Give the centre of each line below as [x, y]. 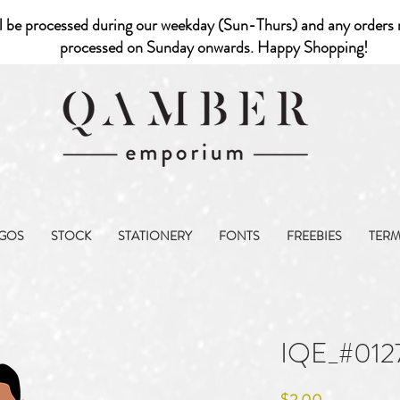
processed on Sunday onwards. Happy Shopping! [216, 47]
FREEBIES [314, 236]
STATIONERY [155, 236]
